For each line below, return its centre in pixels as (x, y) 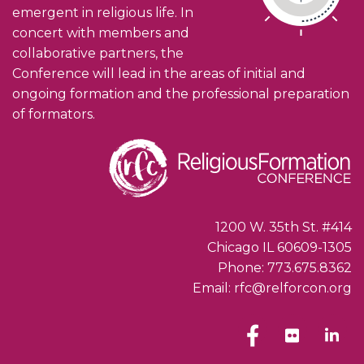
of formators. (54, 115)
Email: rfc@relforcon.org (272, 288)
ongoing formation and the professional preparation (181, 94)
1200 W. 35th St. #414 (284, 227)
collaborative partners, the (98, 54)
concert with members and (101, 33)
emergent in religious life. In (103, 13)
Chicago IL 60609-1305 (279, 248)
